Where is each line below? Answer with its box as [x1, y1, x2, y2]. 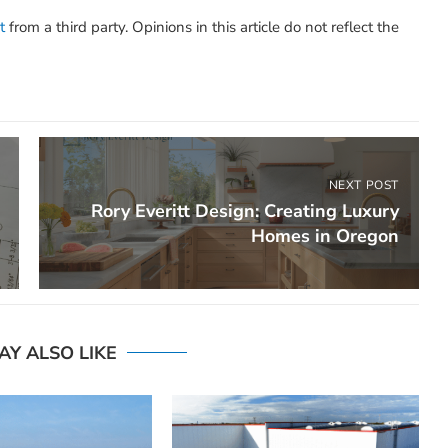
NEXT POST [328, 177, 399, 194]
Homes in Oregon [250, 224, 399, 249]
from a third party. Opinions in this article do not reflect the [5, 17, 399, 38]
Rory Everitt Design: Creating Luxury [90, 199, 399, 224]
